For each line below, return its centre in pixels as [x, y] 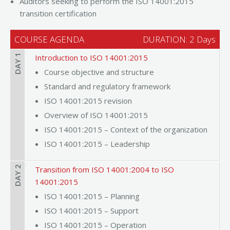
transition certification [58, 13]
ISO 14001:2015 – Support [91, 210]
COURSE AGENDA [49, 39]
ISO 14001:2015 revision [88, 100]
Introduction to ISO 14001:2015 [91, 57]
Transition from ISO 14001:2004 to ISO [104, 169]
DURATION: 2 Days [179, 39]
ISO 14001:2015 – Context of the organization [126, 129]
